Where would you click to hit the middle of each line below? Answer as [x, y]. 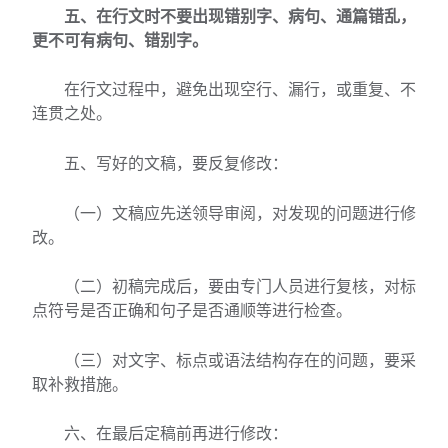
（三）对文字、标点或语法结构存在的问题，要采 [240, 359]
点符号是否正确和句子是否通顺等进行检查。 [192, 310]
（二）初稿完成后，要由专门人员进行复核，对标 [240, 286]
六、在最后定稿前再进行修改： [176, 433]
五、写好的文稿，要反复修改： [176, 163]
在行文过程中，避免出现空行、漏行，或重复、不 [240, 89]
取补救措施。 [80, 383]
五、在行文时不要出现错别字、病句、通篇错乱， [240, 15]
